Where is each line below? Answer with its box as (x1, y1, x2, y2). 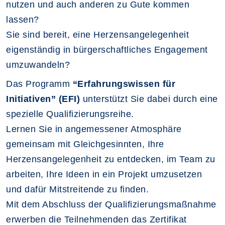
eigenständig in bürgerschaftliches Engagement (6, 45, 208, 55)
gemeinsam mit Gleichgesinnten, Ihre (6, 139, 164, 149)
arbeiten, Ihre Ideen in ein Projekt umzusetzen (6, 169, 202, 179)
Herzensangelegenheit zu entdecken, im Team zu (6, 154, 215, 164)
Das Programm (6, 79, 73, 89)
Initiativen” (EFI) (6, 94, 80, 104)
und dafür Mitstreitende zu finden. (6, 184, 149, 194)
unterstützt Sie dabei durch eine (80, 94, 218, 104)
